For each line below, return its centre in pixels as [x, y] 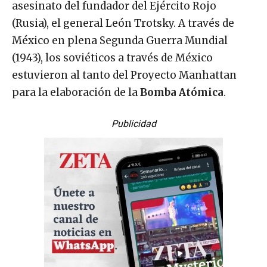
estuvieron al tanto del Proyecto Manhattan [124, 75]
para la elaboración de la [76, 92]
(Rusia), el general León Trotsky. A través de [123, 23]
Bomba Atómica [182, 92]
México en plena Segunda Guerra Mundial [120, 40]
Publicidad [133, 123]
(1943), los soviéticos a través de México [112, 58]
